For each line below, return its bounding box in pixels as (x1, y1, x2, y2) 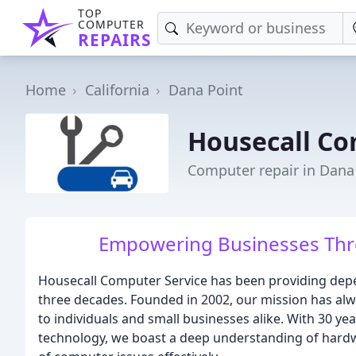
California (85, 80, 149, 99)
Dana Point (168, 80, 243, 99)
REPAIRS (78, 29, 151, 51)
